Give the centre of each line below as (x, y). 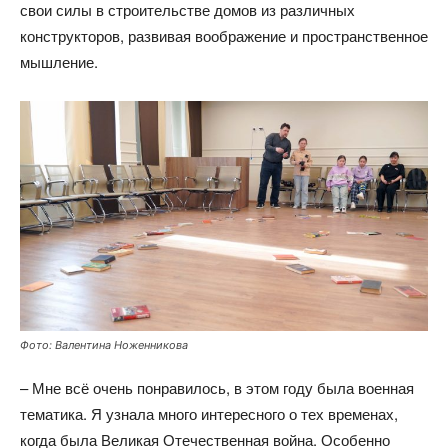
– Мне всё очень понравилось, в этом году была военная (217, 388)
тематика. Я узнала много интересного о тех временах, (209, 414)
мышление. (59, 62)
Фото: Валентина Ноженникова (104, 345)
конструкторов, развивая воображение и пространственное (224, 36)
